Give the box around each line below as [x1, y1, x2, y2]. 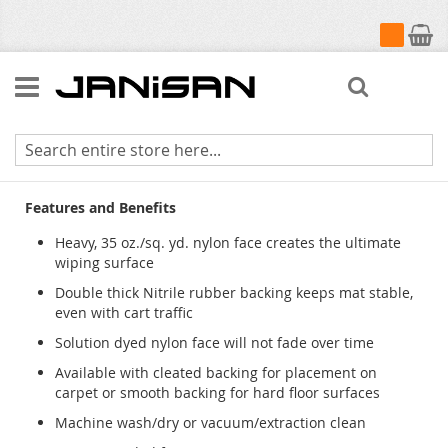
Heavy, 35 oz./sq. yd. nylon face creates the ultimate [55, 233, 401, 252]
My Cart [379, 19, 437, 41]
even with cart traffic [55, 303, 193, 322]
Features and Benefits [25, 198, 176, 217]
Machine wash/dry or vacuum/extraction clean [55, 413, 366, 432]
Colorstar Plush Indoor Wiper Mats [15, 136, 415, 171]
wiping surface [55, 253, 154, 272]
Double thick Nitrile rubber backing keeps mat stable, [55, 283, 413, 302]
